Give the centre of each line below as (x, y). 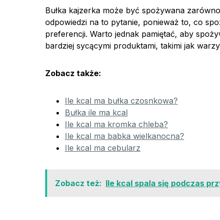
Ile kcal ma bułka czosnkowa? (121, 101)
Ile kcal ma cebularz (103, 148)
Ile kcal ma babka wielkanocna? (124, 136)
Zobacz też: (78, 183)
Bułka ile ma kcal (96, 113)
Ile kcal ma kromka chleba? (116, 124)
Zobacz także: (73, 73)
